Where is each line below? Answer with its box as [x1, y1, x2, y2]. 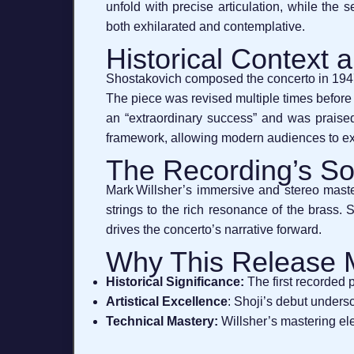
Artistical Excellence [106, 295, 228, 308]
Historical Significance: [106, 275, 244, 288]
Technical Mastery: [106, 314, 218, 328]
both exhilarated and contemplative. [106, 20, 305, 33]
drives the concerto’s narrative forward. [106, 223, 322, 236]
